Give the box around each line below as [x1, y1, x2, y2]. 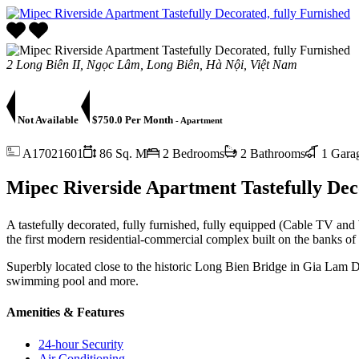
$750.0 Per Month [90, 113, 173, 126]
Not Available [15, 113, 81, 126]
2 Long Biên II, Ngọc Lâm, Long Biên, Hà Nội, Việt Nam [6, 57, 297, 71]
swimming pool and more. [6, 274, 139, 288]
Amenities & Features [6, 305, 124, 320]
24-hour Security [38, 337, 123, 351]
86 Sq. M [96, 146, 147, 160]
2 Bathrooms [237, 146, 305, 160]
